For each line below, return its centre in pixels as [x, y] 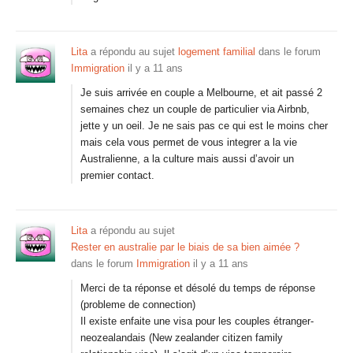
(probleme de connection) [138, 305]
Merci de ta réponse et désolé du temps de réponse [198, 288]
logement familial [217, 52]
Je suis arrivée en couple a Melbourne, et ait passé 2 [201, 93]
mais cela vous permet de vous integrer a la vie [189, 142]
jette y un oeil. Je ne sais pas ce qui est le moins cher [204, 126]
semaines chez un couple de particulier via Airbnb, [195, 109]
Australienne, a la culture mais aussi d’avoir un [187, 159]
